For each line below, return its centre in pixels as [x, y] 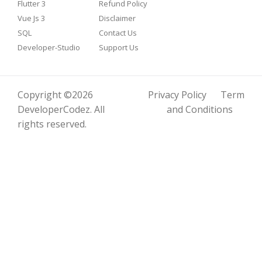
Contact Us [118, 33]
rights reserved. [52, 124]
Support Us [119, 48]
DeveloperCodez [54, 110]
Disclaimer [118, 18]
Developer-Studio [49, 48]
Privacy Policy [177, 95]
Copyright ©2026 [55, 95]
